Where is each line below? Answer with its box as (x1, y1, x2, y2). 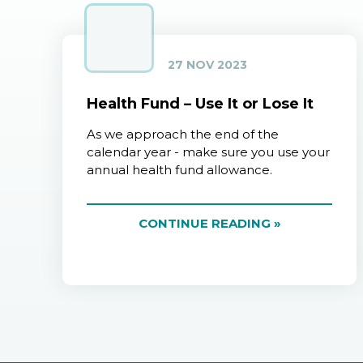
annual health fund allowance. (87, 162, 272, 178)
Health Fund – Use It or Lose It (87, 95, 314, 113)
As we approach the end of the (87, 126, 279, 143)
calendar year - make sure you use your (87, 144, 330, 160)
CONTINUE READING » (138, 216, 281, 232)
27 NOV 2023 (168, 58, 247, 73)
